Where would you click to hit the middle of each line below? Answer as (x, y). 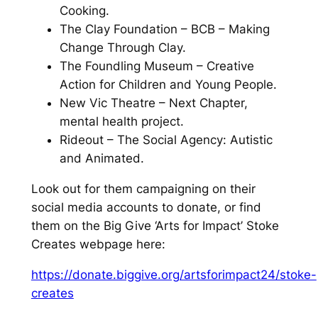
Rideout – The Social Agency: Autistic (166, 140)
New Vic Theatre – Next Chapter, (153, 103)
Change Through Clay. (122, 48)
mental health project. (121, 122)
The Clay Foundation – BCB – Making (164, 29)
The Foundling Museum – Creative (157, 66)
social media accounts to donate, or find (146, 208)
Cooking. (84, 11)
